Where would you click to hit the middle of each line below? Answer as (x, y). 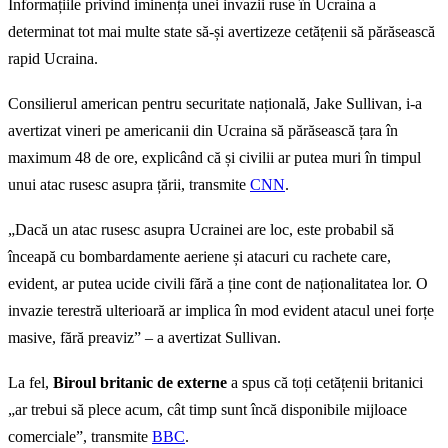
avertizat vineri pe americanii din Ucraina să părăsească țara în (203, 131)
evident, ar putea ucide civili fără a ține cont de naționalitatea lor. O (218, 284)
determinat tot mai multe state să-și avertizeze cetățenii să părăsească (221, 32)
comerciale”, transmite (80, 437)
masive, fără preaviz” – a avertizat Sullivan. (144, 338)
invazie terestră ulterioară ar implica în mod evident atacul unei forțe (221, 311)
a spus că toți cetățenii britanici (325, 383)
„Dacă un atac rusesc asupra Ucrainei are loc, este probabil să (201, 230)
